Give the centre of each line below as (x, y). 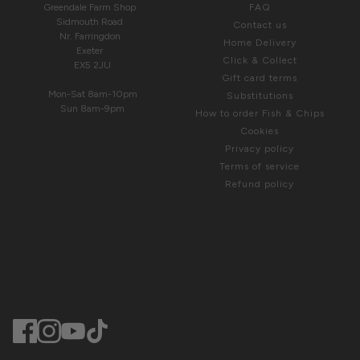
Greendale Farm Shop (93, 8)
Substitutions (260, 96)
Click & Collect (260, 61)
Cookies (260, 131)
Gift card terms (260, 78)
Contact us (260, 25)
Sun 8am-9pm (93, 109)
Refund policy (260, 184)
